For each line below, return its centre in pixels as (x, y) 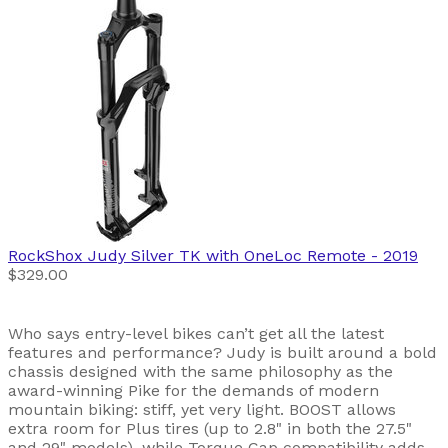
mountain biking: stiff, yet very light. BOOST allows (202, 410)
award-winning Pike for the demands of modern (193, 391)
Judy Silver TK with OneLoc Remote (227, 256)
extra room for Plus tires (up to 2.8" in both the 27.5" (210, 429)
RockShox (45, 256)
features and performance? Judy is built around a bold (222, 353)
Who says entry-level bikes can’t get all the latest (196, 334)
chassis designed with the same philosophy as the (200, 372)
